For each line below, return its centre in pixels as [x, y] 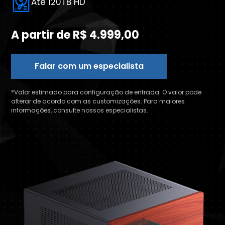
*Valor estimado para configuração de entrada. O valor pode [106, 92]
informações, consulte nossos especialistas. [80, 110]
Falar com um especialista [89, 66]
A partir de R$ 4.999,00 [75, 35]
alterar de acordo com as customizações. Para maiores [98, 101]
